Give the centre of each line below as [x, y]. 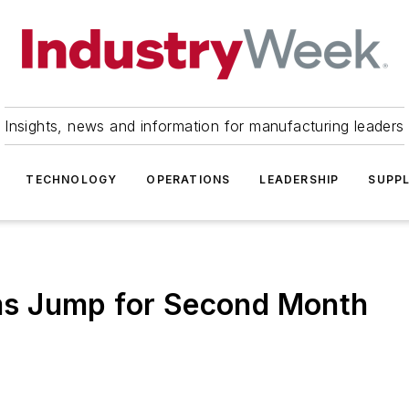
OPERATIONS [189, 179]
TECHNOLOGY [72, 179]
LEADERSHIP [299, 179]
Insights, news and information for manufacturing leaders [204, 126]
